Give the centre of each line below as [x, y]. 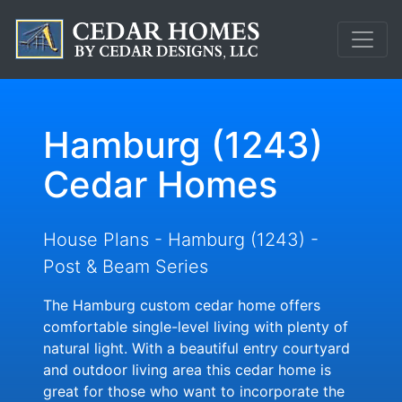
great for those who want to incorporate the [194, 391]
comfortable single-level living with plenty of [196, 327]
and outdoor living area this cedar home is [187, 370]
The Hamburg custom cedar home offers [182, 305]
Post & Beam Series [126, 267]
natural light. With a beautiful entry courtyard [197, 348]
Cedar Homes [160, 184]
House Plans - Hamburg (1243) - [181, 240]
